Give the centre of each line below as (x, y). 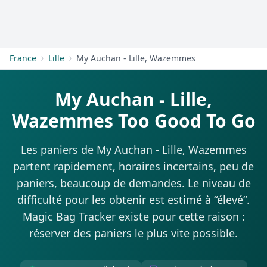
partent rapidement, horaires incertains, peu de (133, 166)
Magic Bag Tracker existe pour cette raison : (133, 216)
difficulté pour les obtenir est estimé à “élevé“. (133, 200)
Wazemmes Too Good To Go (133, 121)
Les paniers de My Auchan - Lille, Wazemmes (133, 150)
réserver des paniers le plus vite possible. (133, 233)
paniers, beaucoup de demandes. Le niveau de (133, 183)
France (23, 58)
